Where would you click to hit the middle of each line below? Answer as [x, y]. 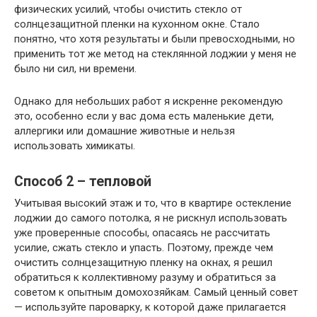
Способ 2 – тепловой [83, 181]
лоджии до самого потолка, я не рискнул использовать [151, 218]
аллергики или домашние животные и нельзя [125, 131]
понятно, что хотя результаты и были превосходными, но [155, 39]
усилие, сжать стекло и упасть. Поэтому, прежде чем [144, 247]
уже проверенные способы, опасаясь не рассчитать [142, 232]
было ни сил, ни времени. [75, 68]
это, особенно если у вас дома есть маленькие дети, [144, 116]
